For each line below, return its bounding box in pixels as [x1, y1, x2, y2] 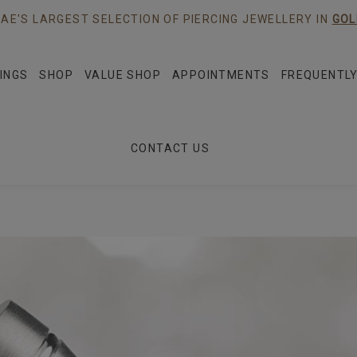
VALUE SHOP [84, 69, 162, 81]
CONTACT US [130, 142, 210, 155]
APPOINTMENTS [172, 69, 270, 81]
